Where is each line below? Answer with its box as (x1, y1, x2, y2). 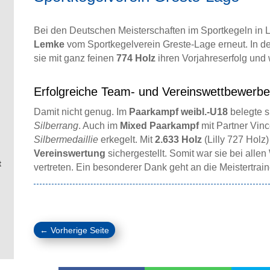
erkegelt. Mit (98, 134, 155, 145)
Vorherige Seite (50, 225, 109, 236)
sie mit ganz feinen (33, 53, 116, 64)
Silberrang (33, 121, 78, 131)
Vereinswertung (33, 148, 105, 159)
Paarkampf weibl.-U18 (128, 107, 228, 118)
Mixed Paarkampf (119, 121, 199, 131)
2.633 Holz (154, 134, 202, 145)
